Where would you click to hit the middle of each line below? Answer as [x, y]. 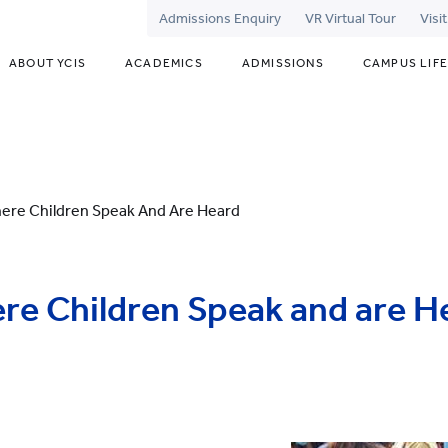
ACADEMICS [163, 63]
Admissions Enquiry [219, 18]
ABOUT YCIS [47, 63]
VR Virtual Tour [350, 18]
